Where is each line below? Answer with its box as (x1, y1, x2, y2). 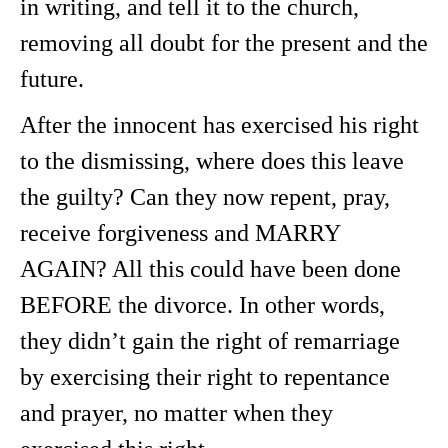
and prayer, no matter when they (20, 400, 333, 426)
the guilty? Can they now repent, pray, (20, 184, 390, 210)
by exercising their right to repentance (20, 364, 390, 390)
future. (20, 66, 84, 92)
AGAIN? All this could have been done (20, 256, 401, 282)
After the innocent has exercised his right (20, 112, 419, 138)
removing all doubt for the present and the (20, 30, 428, 56)
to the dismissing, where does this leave (20, 148, 404, 174)
